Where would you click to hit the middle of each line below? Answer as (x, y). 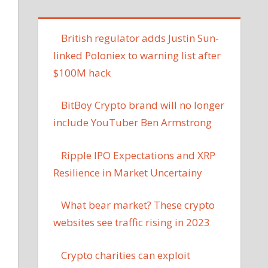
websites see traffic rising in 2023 (132, 223)
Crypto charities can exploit (126, 255)
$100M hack (82, 72)
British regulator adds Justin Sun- (140, 38)
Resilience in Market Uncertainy (128, 172)
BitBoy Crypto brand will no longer (143, 105)
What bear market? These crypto (138, 205)
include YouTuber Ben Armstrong (133, 123)
